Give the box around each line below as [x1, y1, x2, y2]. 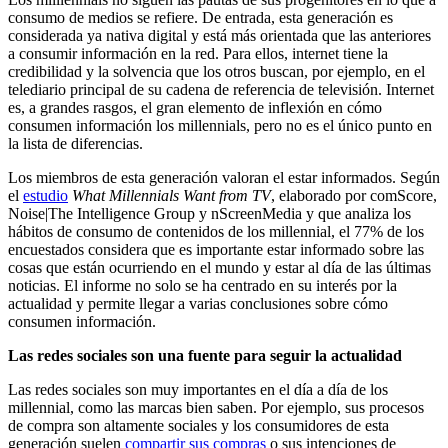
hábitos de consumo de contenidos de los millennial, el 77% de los [8, 222, 424, 240]
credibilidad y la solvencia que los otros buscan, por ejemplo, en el [8, 62, 425, 80]
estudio [23, 186, 68, 204]
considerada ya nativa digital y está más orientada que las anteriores [8, 26, 431, 44]
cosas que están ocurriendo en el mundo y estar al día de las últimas [8, 258, 431, 276]
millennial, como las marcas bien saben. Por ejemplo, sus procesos [8, 398, 424, 416]
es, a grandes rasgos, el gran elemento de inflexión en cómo [8, 98, 382, 116]
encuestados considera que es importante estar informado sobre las [8, 240, 424, 258]
